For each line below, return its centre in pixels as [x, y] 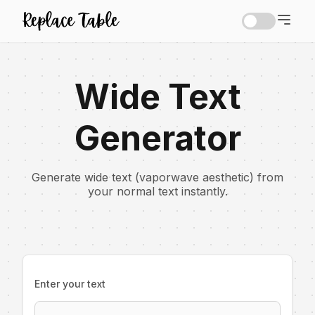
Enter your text [70, 284]
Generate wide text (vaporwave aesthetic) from [157, 178]
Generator [157, 139]
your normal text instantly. [157, 192]
